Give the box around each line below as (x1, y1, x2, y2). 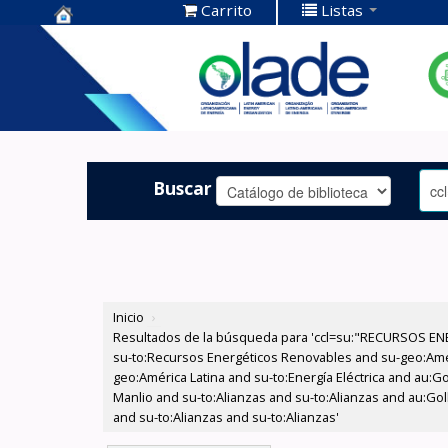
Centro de (54, 26, 147, 53)
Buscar (153, 175, 213, 200)
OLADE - (54, 88, 130, 115)
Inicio (113, 308, 145, 327)
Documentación (54, 57, 203, 84)
